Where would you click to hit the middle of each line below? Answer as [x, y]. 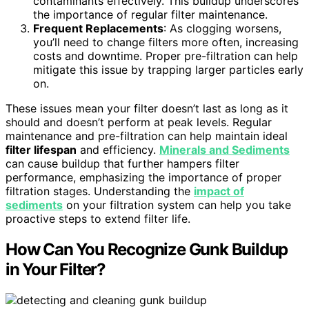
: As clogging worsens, [222, 28]
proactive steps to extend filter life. [98, 218]
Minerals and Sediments [225, 149]
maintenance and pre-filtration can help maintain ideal [147, 136]
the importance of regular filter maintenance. [150, 14]
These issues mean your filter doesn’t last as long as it [147, 108]
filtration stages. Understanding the [100, 191]
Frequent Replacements [98, 28]
